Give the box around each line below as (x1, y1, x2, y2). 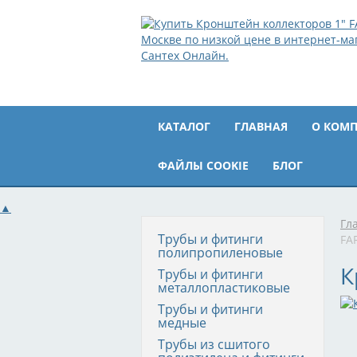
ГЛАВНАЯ (234, 119, 288, 134)
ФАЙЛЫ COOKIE (158, 158, 249, 173)
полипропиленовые (158, 244, 283, 261)
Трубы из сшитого (158, 335, 270, 353)
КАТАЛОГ (158, 119, 210, 134)
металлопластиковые (158, 279, 290, 296)
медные (158, 314, 206, 331)
